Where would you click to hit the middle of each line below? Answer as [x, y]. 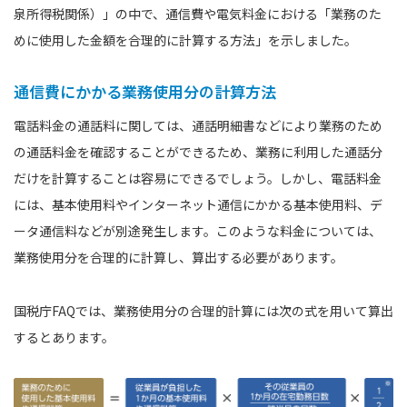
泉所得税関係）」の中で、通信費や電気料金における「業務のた [198, 13]
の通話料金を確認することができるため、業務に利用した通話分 [198, 151]
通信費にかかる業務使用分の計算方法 [145, 91]
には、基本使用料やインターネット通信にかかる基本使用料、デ [198, 204]
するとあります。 [64, 337]
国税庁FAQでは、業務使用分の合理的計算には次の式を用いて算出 [203, 310]
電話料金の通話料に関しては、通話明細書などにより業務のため [198, 125]
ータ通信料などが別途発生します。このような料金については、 [198, 230]
